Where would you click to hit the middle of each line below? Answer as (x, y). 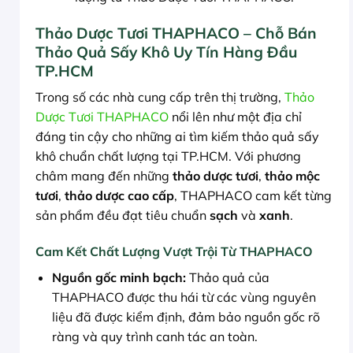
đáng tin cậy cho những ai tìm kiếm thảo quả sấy (177, 137)
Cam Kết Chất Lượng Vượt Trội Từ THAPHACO (174, 252)
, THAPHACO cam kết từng (253, 196)
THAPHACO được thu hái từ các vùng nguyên (184, 297)
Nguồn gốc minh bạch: (119, 278)
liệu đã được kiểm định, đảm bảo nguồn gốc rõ (186, 317)
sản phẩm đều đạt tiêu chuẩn (123, 216)
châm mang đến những (104, 176)
